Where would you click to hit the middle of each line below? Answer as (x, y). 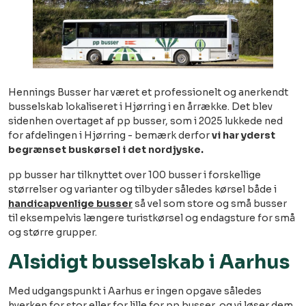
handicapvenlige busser (70, 204)
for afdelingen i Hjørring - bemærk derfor (110, 135)
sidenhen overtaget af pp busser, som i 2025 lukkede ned (145, 121)
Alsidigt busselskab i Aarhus (149, 262)
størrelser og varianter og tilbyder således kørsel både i (142, 189)
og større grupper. (53, 232)
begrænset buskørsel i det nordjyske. (106, 150)
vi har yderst (244, 135)
